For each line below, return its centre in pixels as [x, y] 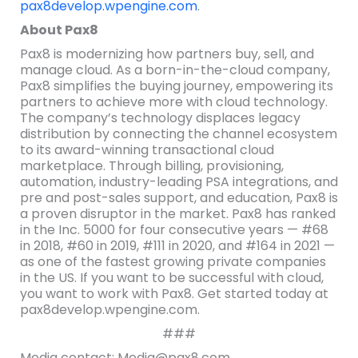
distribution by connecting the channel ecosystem [178, 134]
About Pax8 [59, 30]
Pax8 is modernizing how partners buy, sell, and [167, 54]
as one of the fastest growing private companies [173, 262]
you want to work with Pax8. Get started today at [174, 294]
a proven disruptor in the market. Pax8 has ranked [177, 214]
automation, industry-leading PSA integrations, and [179, 182]
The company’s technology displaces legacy [160, 118]
